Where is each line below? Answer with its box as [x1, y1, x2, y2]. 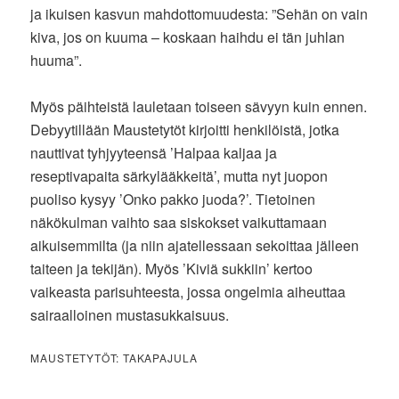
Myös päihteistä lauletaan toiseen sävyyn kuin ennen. [30, 95, 368, 117]
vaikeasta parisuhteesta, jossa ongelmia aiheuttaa [30, 281, 346, 302]
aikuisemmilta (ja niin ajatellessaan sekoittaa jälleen [30, 234, 360, 256]
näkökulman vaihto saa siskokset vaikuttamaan [30, 211, 328, 232]
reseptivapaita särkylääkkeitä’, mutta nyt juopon [30, 165, 329, 186]
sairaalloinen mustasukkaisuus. [30, 304, 230, 325]
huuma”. [30, 49, 83, 70]
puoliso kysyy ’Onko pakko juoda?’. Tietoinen [30, 188, 316, 209]
